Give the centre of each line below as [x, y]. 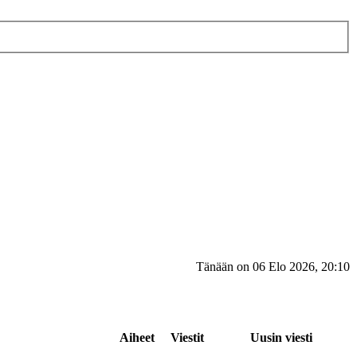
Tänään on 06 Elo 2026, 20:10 [273, 266]
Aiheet [137, 337]
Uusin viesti [281, 337]
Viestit [187, 337]
